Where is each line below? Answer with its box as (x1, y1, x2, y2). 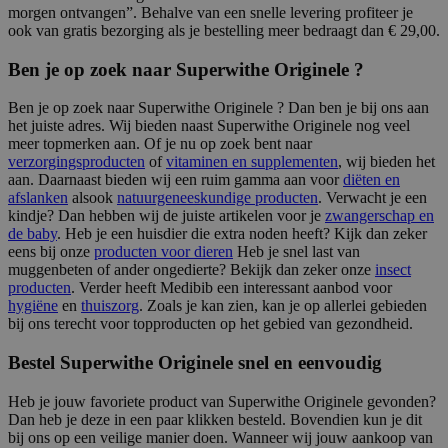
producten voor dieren (94, 243, 233, 261)
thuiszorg (81, 297, 139, 315)
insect (375, 261, 411, 279)
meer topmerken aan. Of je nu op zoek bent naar (8, 135, 312, 153)
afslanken (8, 189, 68, 207)
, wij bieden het (338, 153, 435, 171)
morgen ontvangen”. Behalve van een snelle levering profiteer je (8, 3, 413, 21)
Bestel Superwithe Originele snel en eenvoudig (8, 352, 382, 374)
